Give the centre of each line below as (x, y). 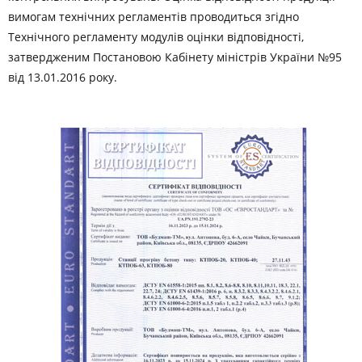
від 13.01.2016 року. (63, 77)
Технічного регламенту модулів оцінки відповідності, (156, 37)
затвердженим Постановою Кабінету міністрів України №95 (175, 57)
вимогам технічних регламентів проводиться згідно (154, 17)
